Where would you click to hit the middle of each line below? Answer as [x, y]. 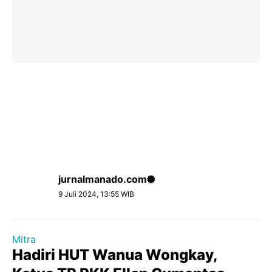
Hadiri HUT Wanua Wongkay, [114, 255]
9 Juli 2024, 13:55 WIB [96, 194]
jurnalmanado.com [103, 179]
